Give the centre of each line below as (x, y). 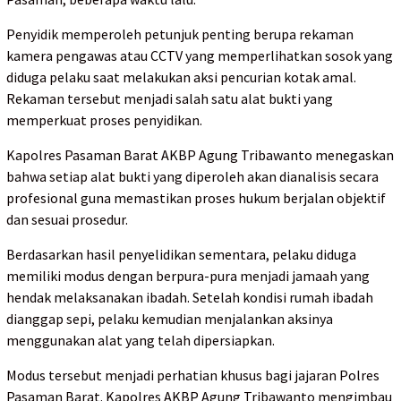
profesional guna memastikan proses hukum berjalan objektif (196, 198)
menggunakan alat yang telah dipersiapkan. (141, 341)
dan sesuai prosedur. (67, 220)
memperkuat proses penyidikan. (104, 120)
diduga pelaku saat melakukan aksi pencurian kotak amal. (181, 77)
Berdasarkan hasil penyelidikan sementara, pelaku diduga (181, 255)
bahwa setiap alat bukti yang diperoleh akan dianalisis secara (192, 177)
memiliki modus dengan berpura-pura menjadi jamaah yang (188, 276)
